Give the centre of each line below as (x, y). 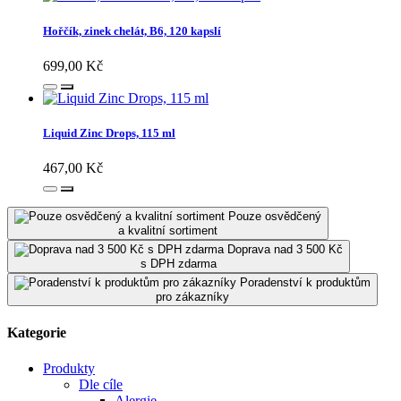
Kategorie (37, 333)
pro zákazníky (192, 297)
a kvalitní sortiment (168, 231)
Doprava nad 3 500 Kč (285, 250)
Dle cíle (101, 384)
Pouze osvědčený (275, 217)
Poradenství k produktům (305, 283)
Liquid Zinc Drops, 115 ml (109, 132)
